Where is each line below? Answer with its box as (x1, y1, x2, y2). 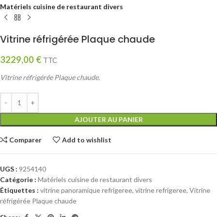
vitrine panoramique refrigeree (40, 186, 132, 194)
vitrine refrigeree (135, 186, 186, 194)
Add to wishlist (62, 135, 112, 144)
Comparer (9, 135, 42, 144)
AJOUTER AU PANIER (74, 115, 143, 124)
